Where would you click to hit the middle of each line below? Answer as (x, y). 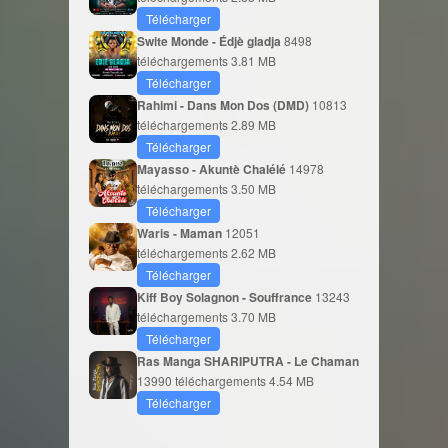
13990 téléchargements (201, 380)
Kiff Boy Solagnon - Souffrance (226, 297)
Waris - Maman (181, 233)
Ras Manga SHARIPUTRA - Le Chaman (248, 361)
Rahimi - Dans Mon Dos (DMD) (224, 105)
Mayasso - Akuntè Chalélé (213, 169)
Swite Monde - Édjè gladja (210, 41)
